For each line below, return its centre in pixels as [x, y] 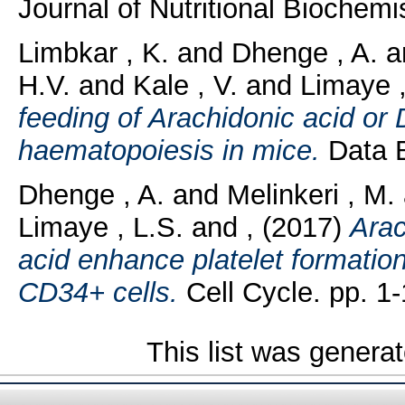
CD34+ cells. [98, 292]
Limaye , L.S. [100, 227]
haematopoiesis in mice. [169, 151]
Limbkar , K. [93, 53]
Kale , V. [185, 86]
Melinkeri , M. [311, 194]
